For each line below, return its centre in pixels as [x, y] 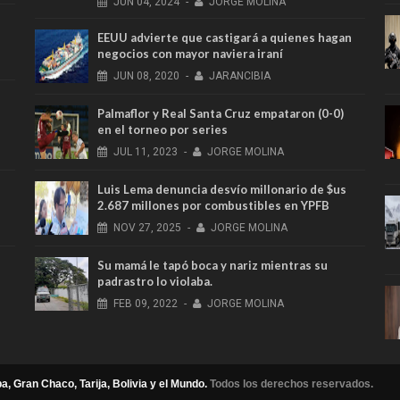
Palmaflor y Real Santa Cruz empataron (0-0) [220, 114]
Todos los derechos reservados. [290, 384]
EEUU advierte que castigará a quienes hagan [224, 38]
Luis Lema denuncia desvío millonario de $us [221, 190]
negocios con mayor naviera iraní [190, 54]
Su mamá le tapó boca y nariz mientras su [212, 266]
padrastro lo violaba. [154, 282]
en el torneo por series [162, 130]
